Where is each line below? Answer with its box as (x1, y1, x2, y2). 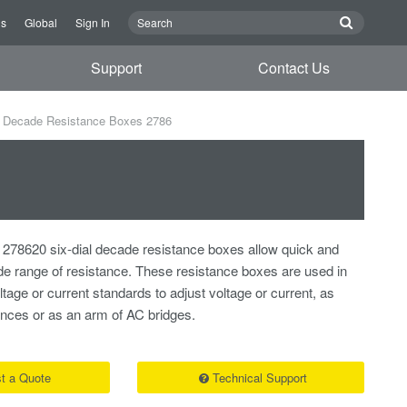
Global (25, 15, 57, 30)
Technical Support (212, 369, 307, 386)
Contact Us (257, 57, 330, 78)
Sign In (75, 15, 110, 30)
